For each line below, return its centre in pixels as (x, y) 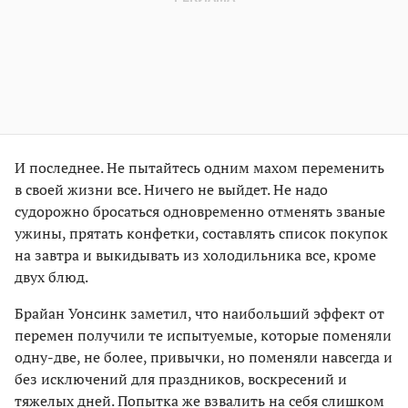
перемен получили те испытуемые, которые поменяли (203, 336)
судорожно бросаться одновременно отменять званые (200, 212)
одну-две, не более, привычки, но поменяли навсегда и (204, 357)
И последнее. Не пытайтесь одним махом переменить (199, 168)
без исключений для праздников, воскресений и (181, 379)
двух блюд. (51, 277)
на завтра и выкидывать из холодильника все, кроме (195, 255)
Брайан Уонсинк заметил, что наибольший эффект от (199, 314)
